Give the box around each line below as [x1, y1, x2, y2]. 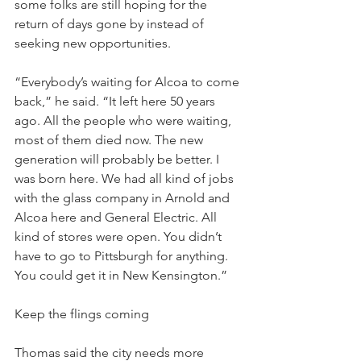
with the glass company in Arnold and [15, 190, 233, 205]
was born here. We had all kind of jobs [15, 171, 237, 186]
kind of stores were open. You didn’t [15, 229, 225, 244]
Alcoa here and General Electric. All [15, 210, 220, 225]
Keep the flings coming [15, 306, 149, 322]
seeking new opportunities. [15, 35, 171, 51]
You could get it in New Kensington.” [15, 268, 227, 283]
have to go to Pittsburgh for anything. [15, 248, 231, 263]
